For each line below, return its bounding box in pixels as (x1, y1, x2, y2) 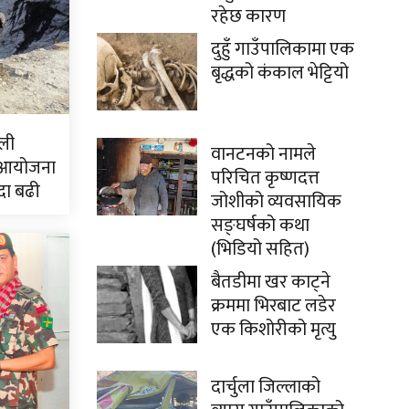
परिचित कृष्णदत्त (211, 163, 320, 194)
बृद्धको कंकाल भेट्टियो (211, 58, 349, 89)
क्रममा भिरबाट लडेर (211, 290, 336, 321)
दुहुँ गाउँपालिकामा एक (211, 34, 354, 65)
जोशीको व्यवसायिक (211, 186, 341, 217)
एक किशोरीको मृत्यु (211, 314, 336, 345)
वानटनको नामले (211, 139, 316, 170)
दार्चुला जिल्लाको (211, 372, 320, 403)
